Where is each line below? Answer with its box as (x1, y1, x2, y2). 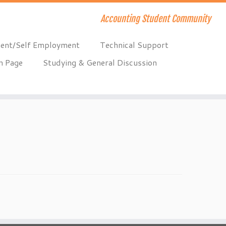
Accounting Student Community (100, 13, 211, 24)
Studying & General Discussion (42, 56, 157, 68)
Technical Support (99, 39, 168, 50)
